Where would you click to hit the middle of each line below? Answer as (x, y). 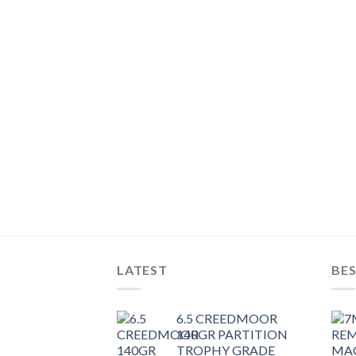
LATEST (142, 269)
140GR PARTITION (232, 335)
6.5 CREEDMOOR (227, 319)
